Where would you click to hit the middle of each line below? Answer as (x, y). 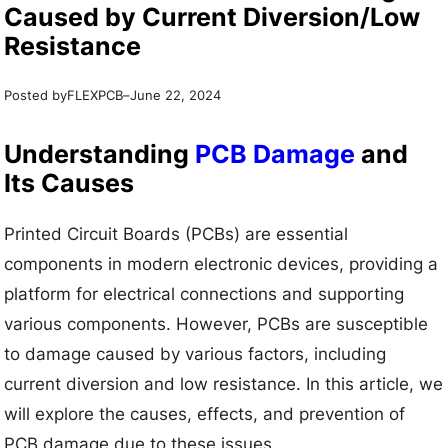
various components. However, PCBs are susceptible (216, 323)
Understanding (100, 154)
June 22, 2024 (176, 95)
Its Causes (69, 183)
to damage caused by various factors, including (195, 353)
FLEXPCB (95, 95)
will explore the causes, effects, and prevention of (205, 413)
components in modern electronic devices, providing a (221, 263)
